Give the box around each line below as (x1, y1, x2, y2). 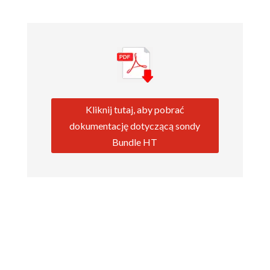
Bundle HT (112, 136, 158, 148)
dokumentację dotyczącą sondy (69, 119, 201, 131)
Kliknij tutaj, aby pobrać (86, 103, 184, 115)
